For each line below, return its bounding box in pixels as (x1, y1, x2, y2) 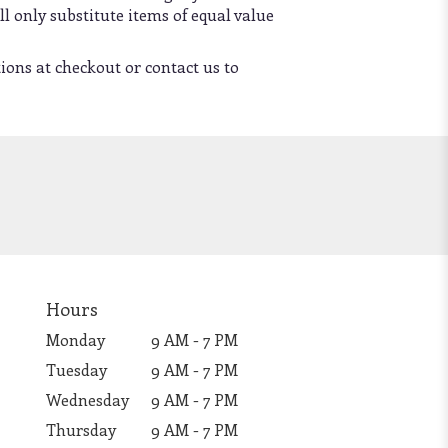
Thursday (46, 418, 116, 440)
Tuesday (46, 358, 107, 380)
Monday (46, 328, 105, 350)
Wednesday (46, 388, 129, 410)
